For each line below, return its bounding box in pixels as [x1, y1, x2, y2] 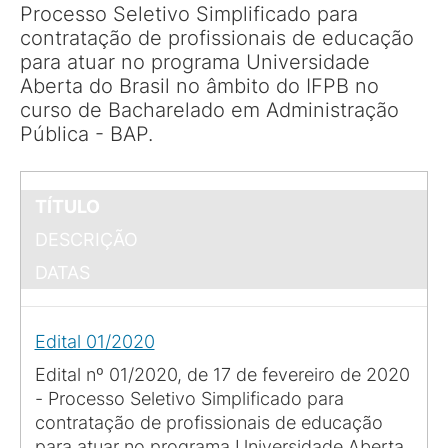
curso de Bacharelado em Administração [20, 97, 399, 122]
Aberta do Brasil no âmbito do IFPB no [20, 73, 379, 98]
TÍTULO [34, 195, 100, 217]
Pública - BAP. [20, 121, 153, 146]
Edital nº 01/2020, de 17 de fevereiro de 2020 [34, 363, 410, 385]
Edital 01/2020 [34, 330, 155, 352]
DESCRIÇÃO [34, 228, 138, 250]
